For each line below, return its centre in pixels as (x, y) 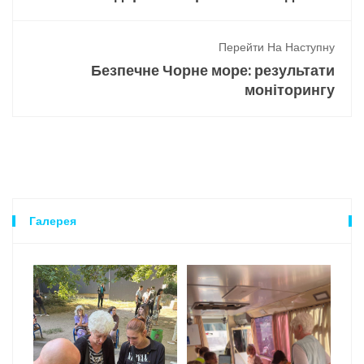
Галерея (53, 221)
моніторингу (290, 90)
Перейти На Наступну (277, 47)
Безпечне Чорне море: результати (213, 70)
